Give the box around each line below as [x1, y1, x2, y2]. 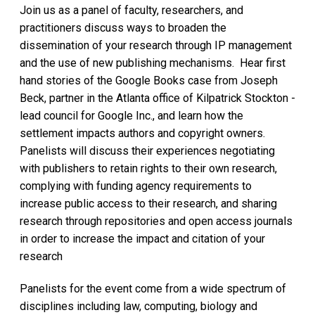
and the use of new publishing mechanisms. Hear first [20, 56, 285, 70]
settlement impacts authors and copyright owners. [20, 126, 268, 140]
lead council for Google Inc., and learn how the [20, 108, 243, 122]
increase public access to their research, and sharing [20, 196, 277, 210]
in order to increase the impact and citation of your [20, 231, 265, 245]
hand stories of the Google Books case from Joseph [20, 73, 278, 87]
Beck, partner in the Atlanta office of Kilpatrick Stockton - [20, 91, 295, 105]
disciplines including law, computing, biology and [20, 299, 257, 313]
